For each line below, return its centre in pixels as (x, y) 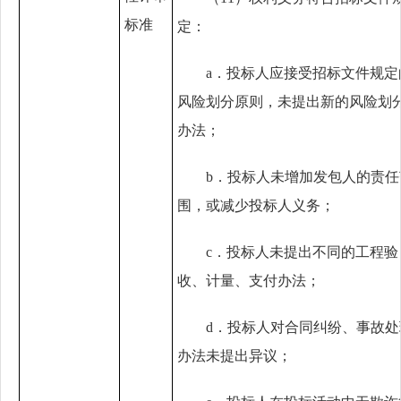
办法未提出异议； (235, 356)
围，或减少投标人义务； (256, 205)
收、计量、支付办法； (249, 281)
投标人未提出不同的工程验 (312, 252)
